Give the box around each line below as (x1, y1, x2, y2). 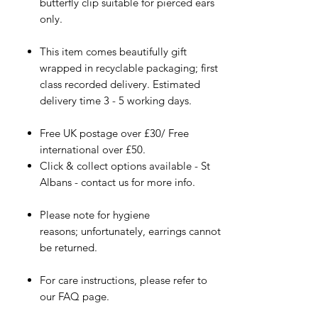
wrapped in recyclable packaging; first (40, 60, 218, 75)
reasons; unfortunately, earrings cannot (40, 224, 221, 238)
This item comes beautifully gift (40, 44, 187, 58)
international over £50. (40, 142, 146, 156)
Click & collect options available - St (40, 158, 210, 172)
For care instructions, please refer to (40, 273, 207, 287)
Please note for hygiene (40, 207, 150, 221)
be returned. (40, 240, 97, 254)
